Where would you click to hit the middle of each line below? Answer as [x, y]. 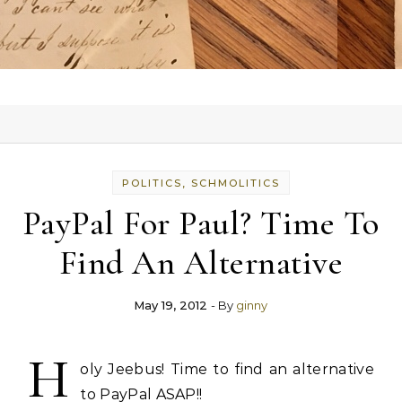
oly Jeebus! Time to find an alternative [227, 369]
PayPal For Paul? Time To [201, 223]
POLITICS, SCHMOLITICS [201, 183]
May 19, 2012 [171, 305]
